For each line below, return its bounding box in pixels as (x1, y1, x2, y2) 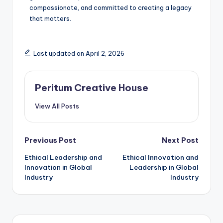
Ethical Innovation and (122, 153, 199, 162)
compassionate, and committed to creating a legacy (29, 3, 192, 11)
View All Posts (35, 102, 79, 110)
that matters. (29, 14, 71, 22)
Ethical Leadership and (24, 153, 102, 162)
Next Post (162, 135, 199, 145)
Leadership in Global (129, 163, 199, 172)
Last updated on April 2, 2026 (33, 49, 124, 57)
